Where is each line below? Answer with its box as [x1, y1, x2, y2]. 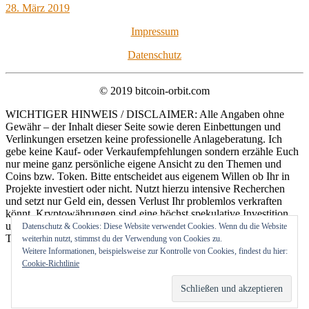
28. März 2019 [6, 2, 70, 14]
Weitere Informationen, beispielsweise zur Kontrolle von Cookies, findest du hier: [22, 246, 288, 256]
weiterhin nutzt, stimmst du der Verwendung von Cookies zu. [22, 234, 222, 243]
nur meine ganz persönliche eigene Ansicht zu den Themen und [6, 158, 281, 170]
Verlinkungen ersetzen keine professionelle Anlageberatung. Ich [6, 133, 282, 146]
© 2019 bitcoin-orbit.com [99, 85, 210, 97]
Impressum [130, 26, 179, 38]
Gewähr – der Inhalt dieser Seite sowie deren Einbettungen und [6, 121, 281, 133]
